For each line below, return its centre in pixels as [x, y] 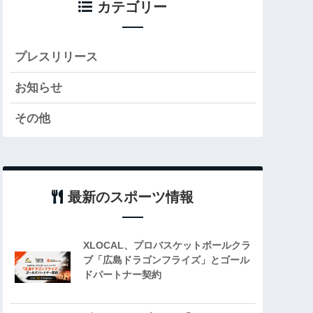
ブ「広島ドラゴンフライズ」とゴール [166, 260]
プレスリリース [56, 57]
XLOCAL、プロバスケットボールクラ [167, 245]
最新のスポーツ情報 [130, 197]
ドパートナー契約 [122, 274]
